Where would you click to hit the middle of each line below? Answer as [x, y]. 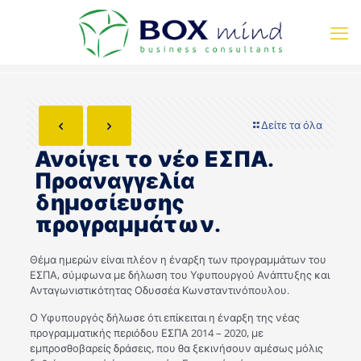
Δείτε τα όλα [292, 125]
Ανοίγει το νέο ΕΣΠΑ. [154, 160]
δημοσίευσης [110, 203]
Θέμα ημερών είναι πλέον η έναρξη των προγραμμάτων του [178, 259]
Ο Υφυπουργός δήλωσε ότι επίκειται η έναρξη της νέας [164, 317]
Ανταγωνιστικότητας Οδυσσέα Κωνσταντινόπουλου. [159, 290]
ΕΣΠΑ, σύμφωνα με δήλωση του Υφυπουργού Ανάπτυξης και [179, 275]
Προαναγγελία [115, 181]
